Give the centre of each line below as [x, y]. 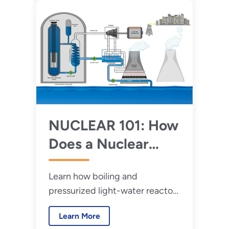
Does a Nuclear [98, 144]
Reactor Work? [97, 162]
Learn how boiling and [93, 177]
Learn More [79, 216]
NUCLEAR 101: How [113, 125]
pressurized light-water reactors [114, 191]
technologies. [76, 10]
